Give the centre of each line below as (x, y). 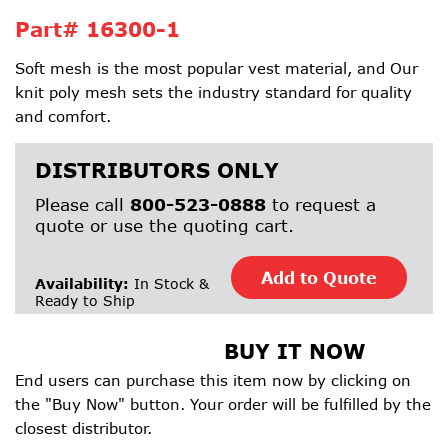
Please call (82, 204)
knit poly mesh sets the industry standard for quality (213, 92)
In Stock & (169, 283)
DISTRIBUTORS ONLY (157, 170)
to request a (321, 204)
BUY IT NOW (295, 351)
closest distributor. (83, 428)
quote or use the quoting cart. (164, 225)
